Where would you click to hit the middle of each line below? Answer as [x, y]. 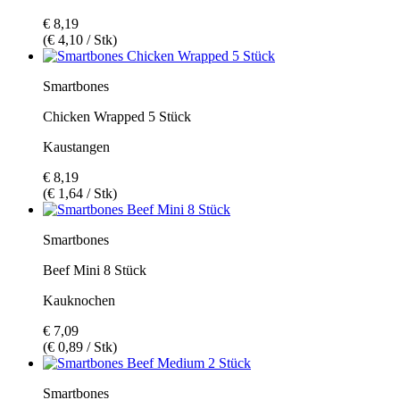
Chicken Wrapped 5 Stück [117, 116]
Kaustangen [76, 146]
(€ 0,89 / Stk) [80, 346]
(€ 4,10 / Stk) [80, 39]
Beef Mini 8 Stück [95, 270]
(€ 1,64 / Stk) [80, 193]
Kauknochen [79, 300]
